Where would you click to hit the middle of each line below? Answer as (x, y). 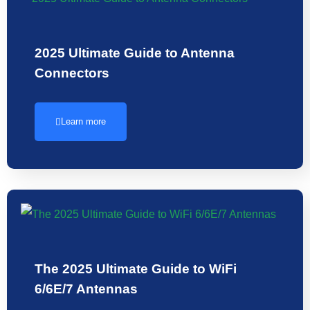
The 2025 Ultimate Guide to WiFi (136, 269)
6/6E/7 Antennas (86, 289)
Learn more (83, 122)
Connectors (72, 73)
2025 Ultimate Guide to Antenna (135, 53)
